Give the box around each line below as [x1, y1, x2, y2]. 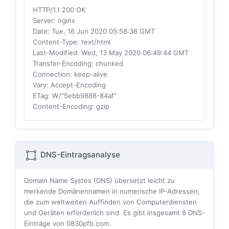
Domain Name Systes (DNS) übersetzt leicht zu [24, 176, 175, 185]
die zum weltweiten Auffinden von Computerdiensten [24, 198, 197, 207]
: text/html [77, 38, 110, 47]
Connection [33, 70, 70, 79]
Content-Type [33, 38, 77, 47]
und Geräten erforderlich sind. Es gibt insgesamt [24, 209, 182, 217]
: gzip [92, 102, 109, 111]
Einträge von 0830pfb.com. [24, 219, 111, 228]
